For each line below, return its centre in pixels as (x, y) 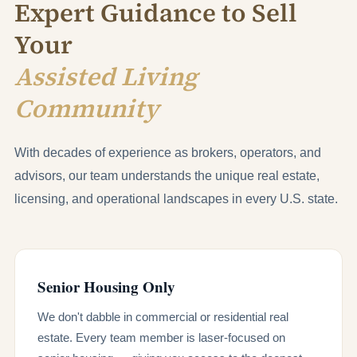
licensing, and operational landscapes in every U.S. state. (176, 199)
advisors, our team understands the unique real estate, (167, 176)
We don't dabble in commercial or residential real (163, 317)
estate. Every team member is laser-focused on (161, 337)
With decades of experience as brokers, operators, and (168, 153)
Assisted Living (106, 77)
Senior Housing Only (106, 286)
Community (87, 109)
